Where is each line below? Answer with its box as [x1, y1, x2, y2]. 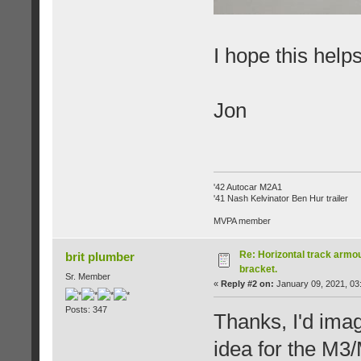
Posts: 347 [64, 305, 107, 315]
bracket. [239, 263, 277, 275]
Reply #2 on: [220, 278, 274, 288]
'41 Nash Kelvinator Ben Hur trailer [213, 193, 348, 203]
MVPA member [213, 215, 271, 226]
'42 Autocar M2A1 [213, 181, 282, 192]
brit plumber [65, 249, 135, 263]
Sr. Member [64, 271, 110, 281]
